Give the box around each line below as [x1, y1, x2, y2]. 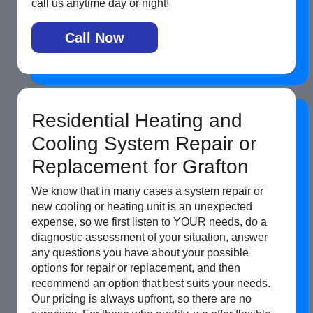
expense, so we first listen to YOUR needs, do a [31, 216, 267, 228]
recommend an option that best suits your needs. [31, 277, 270, 290]
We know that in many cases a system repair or [31, 185, 263, 198]
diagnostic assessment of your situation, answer [31, 231, 268, 244]
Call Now [65, 30, 124, 46]
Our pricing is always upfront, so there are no [31, 293, 252, 305]
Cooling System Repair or [31, 133, 256, 155]
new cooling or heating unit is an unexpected [31, 201, 252, 213]
